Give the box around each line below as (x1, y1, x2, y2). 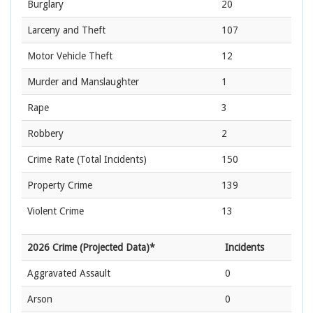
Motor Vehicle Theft (27, 50, 112, 62)
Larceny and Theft (27, 24, 105, 36)
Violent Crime (27, 205, 84, 217)
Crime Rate (27, 154, 74, 166)
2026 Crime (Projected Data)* (27, 242, 155, 254)
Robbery (27, 128, 64, 140)
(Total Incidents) (74, 154, 147, 166)
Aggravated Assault (27, 268, 110, 279)
